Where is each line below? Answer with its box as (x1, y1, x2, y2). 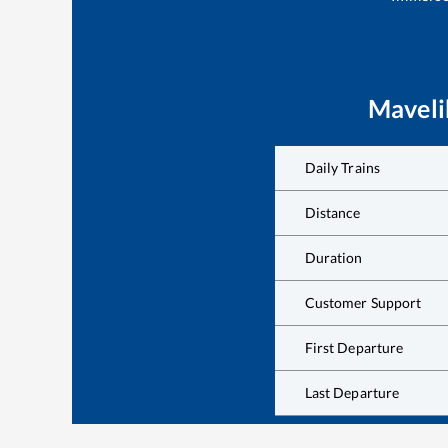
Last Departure (304, 383, 400, 401)
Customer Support (304, 293, 422, 311)
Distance (304, 203, 361, 221)
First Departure (304, 338, 404, 356)
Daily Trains (304, 158, 381, 176)
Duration (304, 248, 363, 266)
